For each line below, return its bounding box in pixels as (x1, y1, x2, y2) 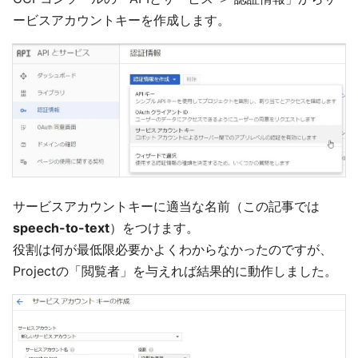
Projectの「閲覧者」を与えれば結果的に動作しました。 (13, 262, 337, 279)
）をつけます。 (109, 219, 199, 236)
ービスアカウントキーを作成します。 (13, 12, 230, 29)
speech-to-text (13, 219, 109, 236)
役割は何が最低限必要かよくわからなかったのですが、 (13, 241, 332, 257)
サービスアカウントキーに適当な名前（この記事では (13, 197, 320, 214)
